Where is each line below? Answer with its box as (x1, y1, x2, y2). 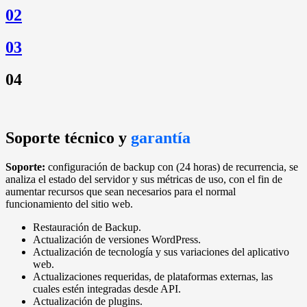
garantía (131, 128, 191, 147)
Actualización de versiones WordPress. (33, 233, 201, 245)
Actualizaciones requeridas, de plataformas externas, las (33, 270, 273, 282)
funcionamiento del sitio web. (5, 197, 133, 210)
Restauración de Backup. (33, 221, 141, 233)
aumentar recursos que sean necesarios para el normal (5, 185, 236, 197)
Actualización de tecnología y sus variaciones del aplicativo (33, 245, 289, 258)
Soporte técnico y (5, 128, 131, 147)
